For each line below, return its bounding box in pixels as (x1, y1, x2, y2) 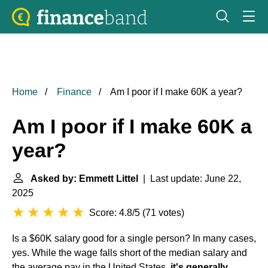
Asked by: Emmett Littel (31, 173, 138, 184)
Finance (57, 87, 92, 97)
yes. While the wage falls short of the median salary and (12, 248, 247, 258)
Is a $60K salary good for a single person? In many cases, (12, 233, 256, 243)
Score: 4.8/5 (89, 208, 140, 218)
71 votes (145, 208, 181, 218)
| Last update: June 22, (138, 173, 241, 184)
